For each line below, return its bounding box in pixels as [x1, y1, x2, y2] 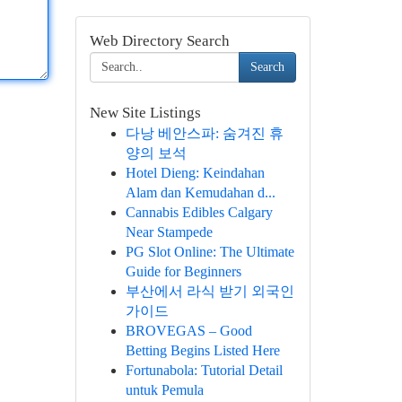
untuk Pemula [125, 382, 204, 398]
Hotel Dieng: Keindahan [125, 165, 265, 180]
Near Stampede [125, 224, 213, 240]
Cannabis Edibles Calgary [125, 205, 273, 220]
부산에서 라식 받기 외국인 [125, 284, 294, 299]
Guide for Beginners [125, 264, 241, 279]
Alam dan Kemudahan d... [125, 185, 275, 200]
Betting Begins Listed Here [125, 343, 280, 358]
